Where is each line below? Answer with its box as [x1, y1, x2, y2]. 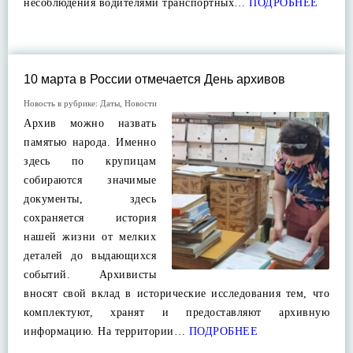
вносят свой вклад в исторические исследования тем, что [24, 288, 329, 299]
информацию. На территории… [24, 325, 185, 337]
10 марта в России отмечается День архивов [24, 72, 285, 86]
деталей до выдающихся [24, 250, 156, 262]
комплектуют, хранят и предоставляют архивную [24, 307, 329, 318]
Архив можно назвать [24, 117, 156, 129]
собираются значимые [24, 174, 156, 186]
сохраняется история [24, 212, 156, 224]
